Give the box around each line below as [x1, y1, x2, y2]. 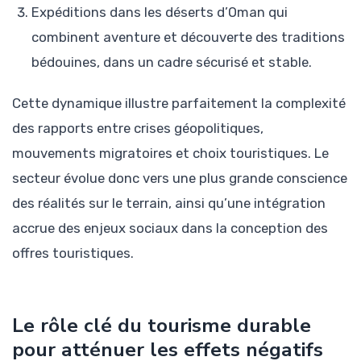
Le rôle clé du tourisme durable [12, 311, 311, 339]
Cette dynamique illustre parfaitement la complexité [12, 94, 346, 111]
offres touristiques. [12, 244, 134, 261]
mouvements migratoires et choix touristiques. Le [12, 144, 329, 161]
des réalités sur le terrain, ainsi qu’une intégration [12, 194, 326, 211]
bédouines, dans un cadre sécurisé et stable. [31, 54, 312, 71]
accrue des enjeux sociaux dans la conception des [12, 219, 328, 236]
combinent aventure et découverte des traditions [31, 29, 345, 46]
